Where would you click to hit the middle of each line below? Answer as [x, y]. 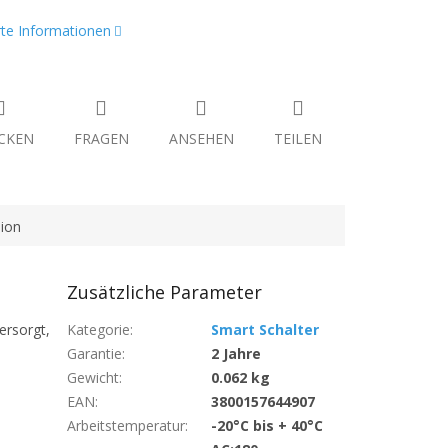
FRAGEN [101, 139]
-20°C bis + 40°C [267, 426]
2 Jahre [236, 354]
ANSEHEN [201, 139]
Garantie [95, 354]
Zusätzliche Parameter [165, 292]
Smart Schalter [265, 330]
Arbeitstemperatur [126, 426]
